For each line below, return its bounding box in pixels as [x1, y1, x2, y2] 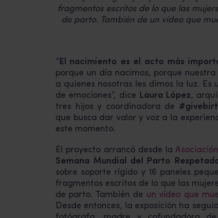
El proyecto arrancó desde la [55, 145, 175, 155]
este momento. [55, 124, 115, 134]
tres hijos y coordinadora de [55, 102, 179, 111]
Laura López [139, 91, 191, 100]
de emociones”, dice [55, 91, 139, 100]
